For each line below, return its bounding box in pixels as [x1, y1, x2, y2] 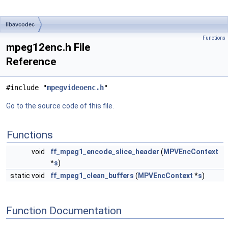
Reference [6, 55, 56, 68]
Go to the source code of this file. [6, 102, 114, 110]
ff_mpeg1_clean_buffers [50, 172, 134, 180]
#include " [6, 83, 47, 92]
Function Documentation [6, 204, 122, 217]
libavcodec [6, 21, 35, 27]
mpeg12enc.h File [6, 41, 90, 53]
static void [10, 172, 46, 180]
